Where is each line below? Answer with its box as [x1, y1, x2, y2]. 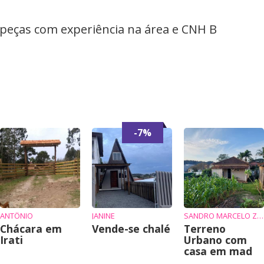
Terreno [184, 222, 226, 236]
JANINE [92, 210, 115, 221]
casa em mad [184, 244, 252, 258]
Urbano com [184, 233, 247, 247]
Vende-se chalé [92, 222, 170, 236]
